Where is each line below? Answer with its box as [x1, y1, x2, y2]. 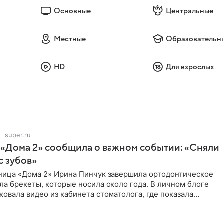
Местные [53, 35, 86, 43]
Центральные [166, 7, 214, 15]
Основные [53, 7, 91, 15]
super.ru [5, 131, 31, 139]
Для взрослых [166, 63, 215, 71]
